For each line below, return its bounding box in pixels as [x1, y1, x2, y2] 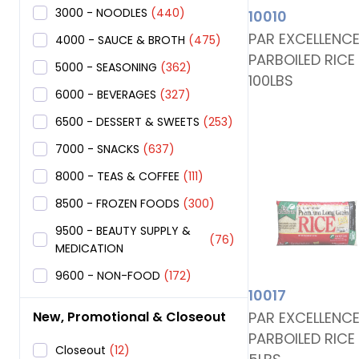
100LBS [248, 70, 294, 91]
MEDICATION [55, 240, 123, 257]
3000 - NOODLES [55, 5, 147, 22]
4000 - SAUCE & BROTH [55, 32, 185, 49]
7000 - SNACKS [55, 141, 139, 158]
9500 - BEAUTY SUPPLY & [55, 223, 191, 240]
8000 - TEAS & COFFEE [55, 168, 179, 185]
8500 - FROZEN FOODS [55, 196, 179, 212]
